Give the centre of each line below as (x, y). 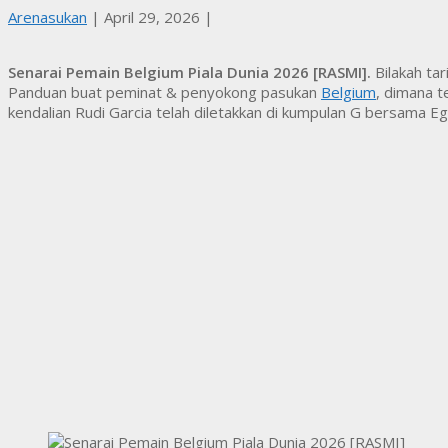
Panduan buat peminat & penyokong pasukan (164, 91)
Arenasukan (47, 16)
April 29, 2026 (152, 16)
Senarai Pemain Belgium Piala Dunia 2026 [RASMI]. (191, 71)
